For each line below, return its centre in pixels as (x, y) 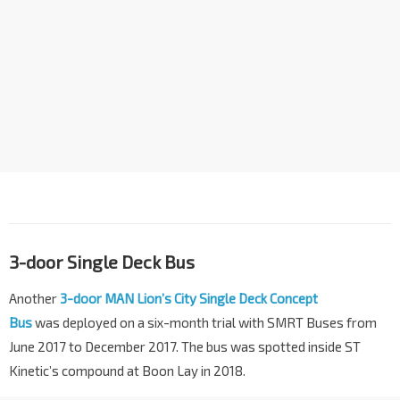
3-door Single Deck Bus (102, 261)
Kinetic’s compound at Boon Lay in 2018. (127, 370)
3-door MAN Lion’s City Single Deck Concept (189, 298)
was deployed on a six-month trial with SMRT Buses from (204, 322)
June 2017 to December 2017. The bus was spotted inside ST (185, 346)
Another (34, 298)
